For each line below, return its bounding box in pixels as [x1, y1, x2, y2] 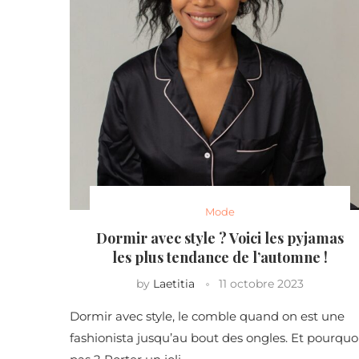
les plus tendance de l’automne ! [111, 248, 328, 267]
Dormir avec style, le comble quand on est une [70, 309, 345, 324]
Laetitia [152, 276, 195, 291]
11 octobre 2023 [218, 276, 304, 291]
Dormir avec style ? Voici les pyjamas [95, 228, 344, 248]
